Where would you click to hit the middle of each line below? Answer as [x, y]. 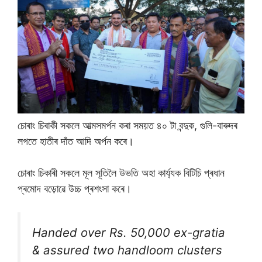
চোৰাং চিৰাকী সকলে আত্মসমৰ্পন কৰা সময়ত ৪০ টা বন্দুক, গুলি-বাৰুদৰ [127, 125]
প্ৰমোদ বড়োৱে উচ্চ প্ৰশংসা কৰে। [75, 188]
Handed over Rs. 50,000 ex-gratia [129, 232]
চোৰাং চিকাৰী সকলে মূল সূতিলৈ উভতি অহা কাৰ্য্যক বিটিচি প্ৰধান [121, 173]
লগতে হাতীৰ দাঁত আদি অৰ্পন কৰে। [76, 141]
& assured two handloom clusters [127, 250]
